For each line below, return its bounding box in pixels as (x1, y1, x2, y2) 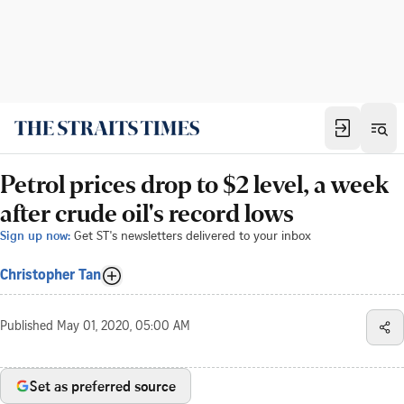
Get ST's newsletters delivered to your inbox (74, 226, 311, 243)
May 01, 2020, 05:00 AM (57, 321, 190, 334)
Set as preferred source (30, 376, 176, 396)
